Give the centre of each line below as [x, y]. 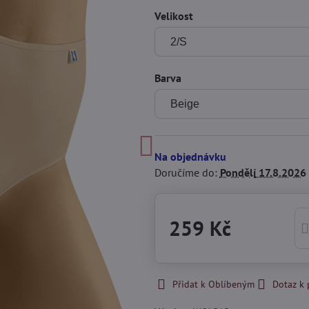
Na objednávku [190, 157]
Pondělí [238, 172]
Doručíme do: [187, 172]
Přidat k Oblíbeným [213, 284]
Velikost [173, 16]
